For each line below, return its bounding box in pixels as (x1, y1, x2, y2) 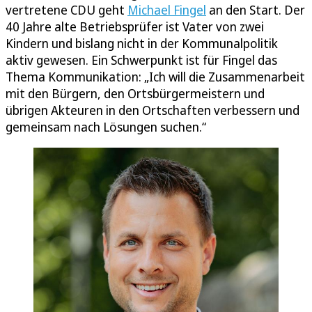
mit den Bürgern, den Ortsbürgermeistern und (6, 84, 265, 102)
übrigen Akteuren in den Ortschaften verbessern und (6, 101, 299, 118)
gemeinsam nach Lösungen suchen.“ (6, 118, 206, 135)
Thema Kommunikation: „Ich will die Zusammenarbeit (6, 68, 305, 85)
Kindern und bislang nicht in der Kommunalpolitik (6, 34, 278, 52)
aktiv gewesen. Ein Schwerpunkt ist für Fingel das (6, 51, 277, 68)
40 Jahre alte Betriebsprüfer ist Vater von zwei (6, 17, 264, 35)
